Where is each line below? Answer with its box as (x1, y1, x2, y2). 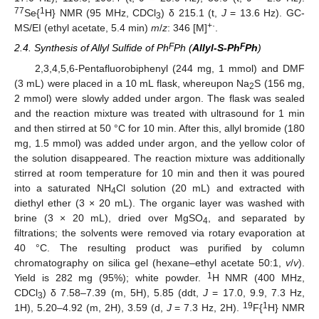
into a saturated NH (14, 182, 111, 194)
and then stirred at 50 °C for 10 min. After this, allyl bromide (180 (14, 122, 305, 134)
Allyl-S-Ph (192, 42, 240, 54)
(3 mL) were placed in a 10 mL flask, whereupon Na (14, 77, 250, 89)
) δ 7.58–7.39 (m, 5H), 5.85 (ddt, (43, 286, 204, 298)
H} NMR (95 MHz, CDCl (45, 7, 157, 19)
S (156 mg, (254, 77, 305, 89)
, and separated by (208, 211, 305, 224)
